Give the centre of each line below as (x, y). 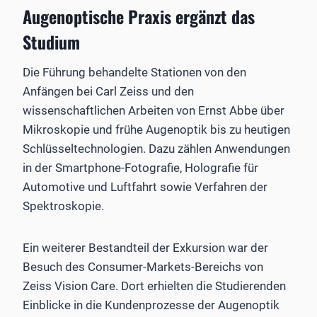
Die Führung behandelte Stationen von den (134, 72)
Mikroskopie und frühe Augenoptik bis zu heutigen (156, 129)
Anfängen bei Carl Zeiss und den (108, 91)
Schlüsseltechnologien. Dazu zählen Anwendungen (156, 148)
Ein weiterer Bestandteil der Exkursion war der (145, 247)
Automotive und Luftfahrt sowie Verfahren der (145, 186)
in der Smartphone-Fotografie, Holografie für (140, 167)
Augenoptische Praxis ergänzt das (139, 16)
